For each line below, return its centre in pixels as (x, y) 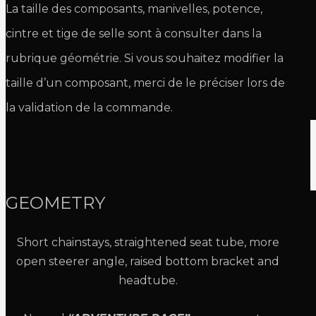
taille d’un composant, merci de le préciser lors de (145, 83)
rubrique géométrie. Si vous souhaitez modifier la (145, 58)
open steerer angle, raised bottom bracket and (148, 261)
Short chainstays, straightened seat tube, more (148, 242)
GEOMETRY (55, 203)
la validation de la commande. (89, 108)
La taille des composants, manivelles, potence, (134, 9)
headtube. (148, 280)
